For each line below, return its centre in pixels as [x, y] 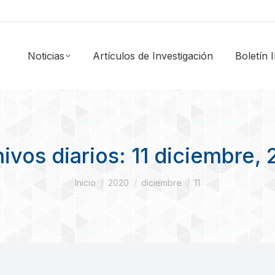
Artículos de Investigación [153, 56]
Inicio [85, 183]
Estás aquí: [99, 177]
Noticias [46, 56]
